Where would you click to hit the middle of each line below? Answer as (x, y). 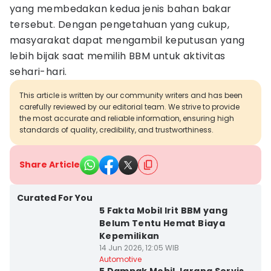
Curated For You (55, 198)
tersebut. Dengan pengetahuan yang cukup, (119, 24)
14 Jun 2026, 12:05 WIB (139, 248)
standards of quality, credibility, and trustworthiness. (116, 130)
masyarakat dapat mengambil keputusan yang (127, 40)
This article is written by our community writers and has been (131, 95)
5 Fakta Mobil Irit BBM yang (163, 211)
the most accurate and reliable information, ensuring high (127, 118)
